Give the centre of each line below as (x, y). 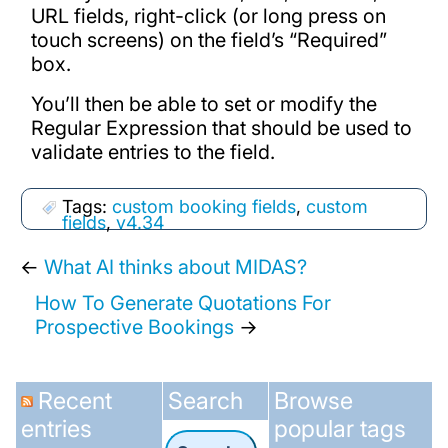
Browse (314, 401)
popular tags (340, 429)
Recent (74, 401)
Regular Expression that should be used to (221, 128)
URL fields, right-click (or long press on (208, 16)
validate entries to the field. (152, 152)
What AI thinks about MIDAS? (175, 267)
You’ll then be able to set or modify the (203, 104)
